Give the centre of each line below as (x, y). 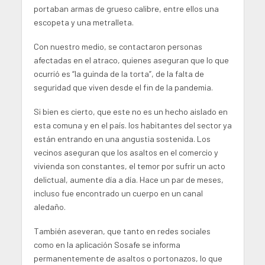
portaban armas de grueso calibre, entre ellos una (126, 9)
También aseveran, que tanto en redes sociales (122, 231)
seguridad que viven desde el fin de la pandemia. (123, 87)
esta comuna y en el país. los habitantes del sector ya (132, 125)
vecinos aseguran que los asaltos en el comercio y (126, 152)
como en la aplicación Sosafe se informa (107, 244)
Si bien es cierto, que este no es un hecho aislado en (130, 111)
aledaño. (49, 206)
